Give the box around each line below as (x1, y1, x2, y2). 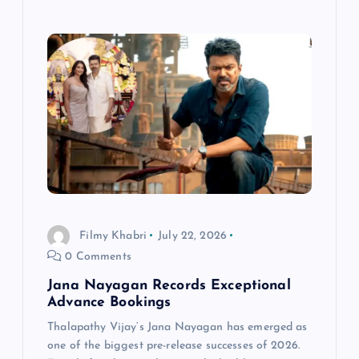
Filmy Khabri (79, 229, 147, 242)
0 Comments (62, 250, 131, 263)
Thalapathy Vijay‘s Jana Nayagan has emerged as (47, 321, 308, 334)
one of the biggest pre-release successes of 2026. (47, 340, 301, 353)
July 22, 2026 (158, 229, 228, 242)
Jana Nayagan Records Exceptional (47, 279, 291, 293)
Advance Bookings (47, 296, 171, 310)
